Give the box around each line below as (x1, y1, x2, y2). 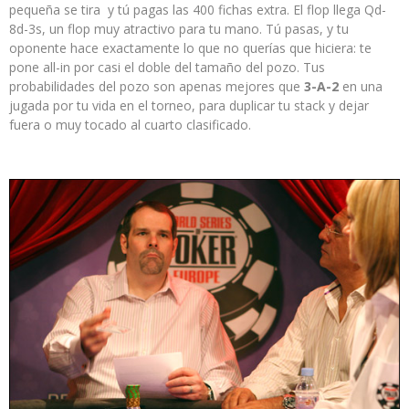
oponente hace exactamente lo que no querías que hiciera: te (9, 38, 372, 57)
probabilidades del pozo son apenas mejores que (9, 77, 304, 95)
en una (339, 77, 383, 95)
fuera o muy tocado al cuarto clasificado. (9, 115, 251, 133)
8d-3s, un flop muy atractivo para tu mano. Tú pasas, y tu (9, 19, 349, 37)
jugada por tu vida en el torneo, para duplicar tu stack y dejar (9, 96, 369, 114)
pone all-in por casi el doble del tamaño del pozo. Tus (9, 58, 325, 76)
